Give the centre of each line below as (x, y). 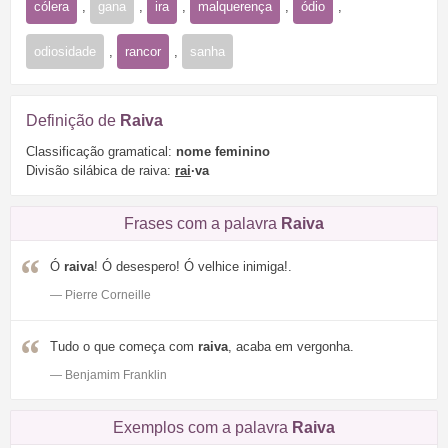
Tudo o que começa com (124, 347)
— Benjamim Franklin (108, 375)
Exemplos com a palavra (202, 428)
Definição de (73, 120)
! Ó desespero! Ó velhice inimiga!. (193, 267)
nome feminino (223, 152)
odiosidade (65, 51)
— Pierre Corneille (100, 295)
